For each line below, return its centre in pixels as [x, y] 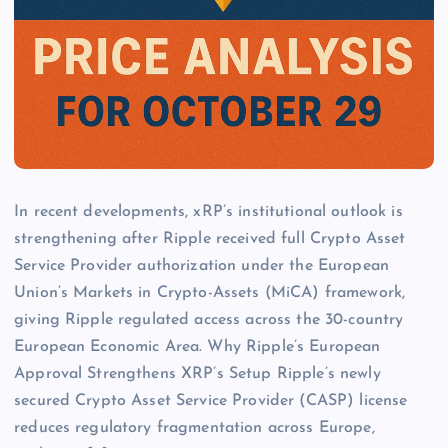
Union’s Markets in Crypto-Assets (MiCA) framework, [210, 293]
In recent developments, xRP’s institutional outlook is [208, 212]
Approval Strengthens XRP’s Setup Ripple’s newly [197, 374]
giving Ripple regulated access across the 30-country [209, 320]
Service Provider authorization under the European [201, 266]
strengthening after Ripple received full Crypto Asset [210, 239]
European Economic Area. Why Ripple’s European [197, 347]
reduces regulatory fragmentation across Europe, [194, 428]
